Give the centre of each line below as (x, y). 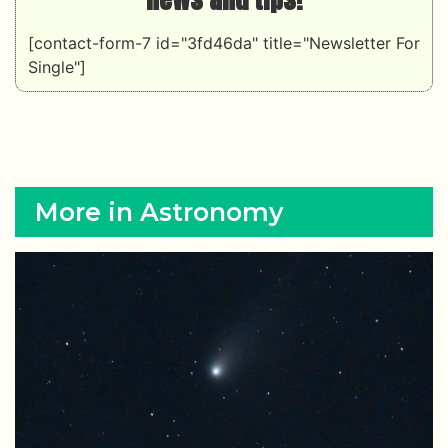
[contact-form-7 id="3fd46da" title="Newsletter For (224, 42)
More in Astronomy (159, 211)
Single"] (57, 66)
